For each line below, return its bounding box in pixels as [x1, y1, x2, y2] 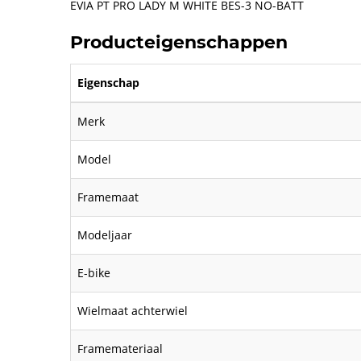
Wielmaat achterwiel [77, 303, 188, 318]
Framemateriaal [77, 341, 163, 356]
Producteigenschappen [70, 31, 288, 53]
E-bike [77, 265, 110, 280]
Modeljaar [77, 227, 132, 243]
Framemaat [77, 189, 139, 205]
